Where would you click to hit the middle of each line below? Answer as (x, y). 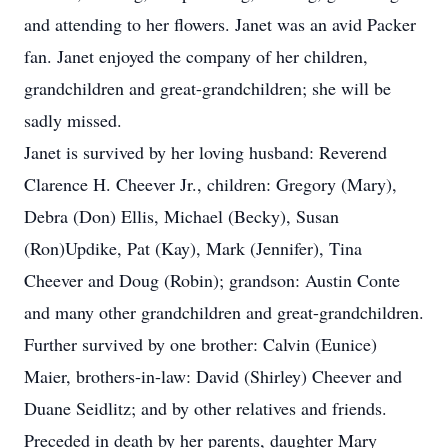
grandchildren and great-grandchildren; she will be (207, 88)
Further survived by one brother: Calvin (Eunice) (200, 344)
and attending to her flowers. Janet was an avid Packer (220, 24)
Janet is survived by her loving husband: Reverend (205, 152)
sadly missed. (73, 120)
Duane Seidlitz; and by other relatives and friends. (205, 408)
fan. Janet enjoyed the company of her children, (196, 56)
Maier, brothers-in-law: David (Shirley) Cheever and (213, 376)
